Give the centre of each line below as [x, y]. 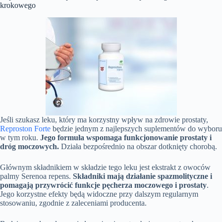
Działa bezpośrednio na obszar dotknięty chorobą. [138, 147]
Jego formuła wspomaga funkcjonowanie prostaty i [126, 138]
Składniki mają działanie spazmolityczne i [142, 176]
